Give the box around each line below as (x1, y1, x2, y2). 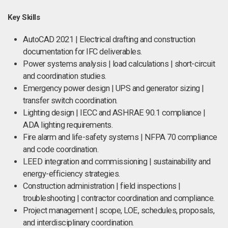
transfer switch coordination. (23, 96, 118, 105)
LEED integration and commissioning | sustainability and (23, 157, 211, 166)
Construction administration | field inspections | (23, 181, 181, 191)
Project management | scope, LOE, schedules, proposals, (23, 206, 214, 215)
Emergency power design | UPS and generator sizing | (23, 83, 204, 93)
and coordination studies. (23, 71, 106, 81)
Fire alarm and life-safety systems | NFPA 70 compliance (23, 132, 217, 142)
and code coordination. (23, 145, 98, 154)
